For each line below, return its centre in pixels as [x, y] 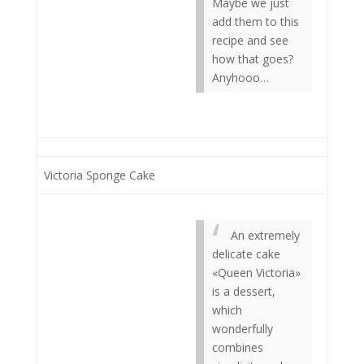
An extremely [265, 235]
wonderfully [243, 329]
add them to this [256, 22]
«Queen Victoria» [256, 273]
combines [238, 347]
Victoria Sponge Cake [100, 175]
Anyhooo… [240, 78]
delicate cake [246, 254]
